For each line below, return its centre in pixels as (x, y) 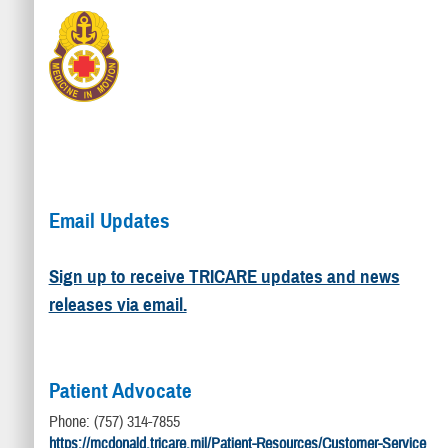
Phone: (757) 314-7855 (114, 421)
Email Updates (109, 221)
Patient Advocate (120, 391)
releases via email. (117, 304)
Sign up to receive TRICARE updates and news (224, 276)
